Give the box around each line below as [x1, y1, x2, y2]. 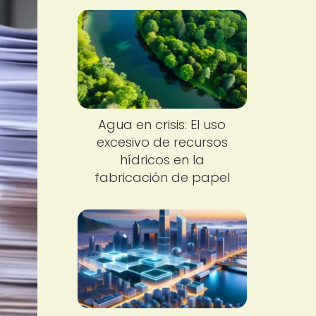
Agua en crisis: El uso [98, 115, 226, 133]
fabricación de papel [94, 168, 230, 186]
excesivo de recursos [96, 133, 228, 151]
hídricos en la [119, 150, 205, 169]
